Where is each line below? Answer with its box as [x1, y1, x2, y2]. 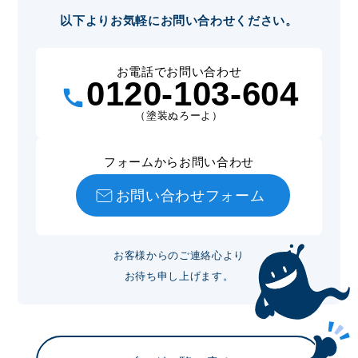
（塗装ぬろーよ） [135, 109, 223, 121]
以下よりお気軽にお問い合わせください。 [60, 14, 298, 28]
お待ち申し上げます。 [124, 269, 234, 282]
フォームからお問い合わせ [104, 154, 254, 169]
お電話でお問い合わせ [116, 64, 242, 78]
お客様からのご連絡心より [113, 249, 245, 261]
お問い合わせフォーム [115, 187, 265, 204]
